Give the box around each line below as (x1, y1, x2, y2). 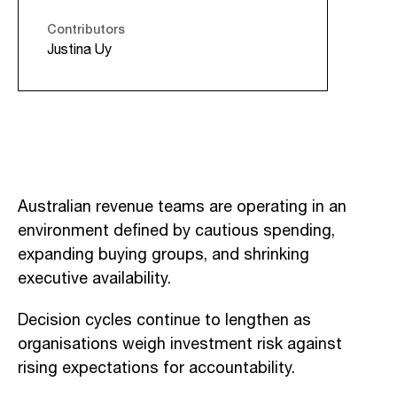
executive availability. (18, 266, 171, 292)
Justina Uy (47, 38, 112, 61)
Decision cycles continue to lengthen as (18, 307, 311, 333)
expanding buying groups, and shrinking (18, 242, 309, 268)
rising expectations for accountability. (18, 355, 295, 381)
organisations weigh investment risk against (18, 331, 342, 357)
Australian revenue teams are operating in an (18, 194, 346, 220)
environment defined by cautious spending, (18, 218, 335, 244)
